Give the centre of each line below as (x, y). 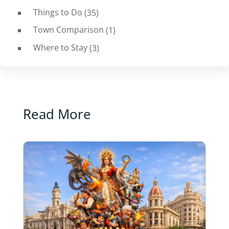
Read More (57, 114)
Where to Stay (60, 47)
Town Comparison (68, 30)
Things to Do (58, 12)
